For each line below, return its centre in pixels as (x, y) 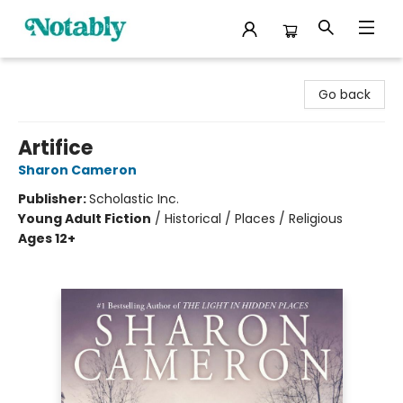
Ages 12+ (47, 238)
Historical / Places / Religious (254, 219)
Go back (345, 94)
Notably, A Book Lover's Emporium (118, 75)
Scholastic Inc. (134, 199)
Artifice (55, 148)
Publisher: (54, 199)
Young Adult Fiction (85, 219)
